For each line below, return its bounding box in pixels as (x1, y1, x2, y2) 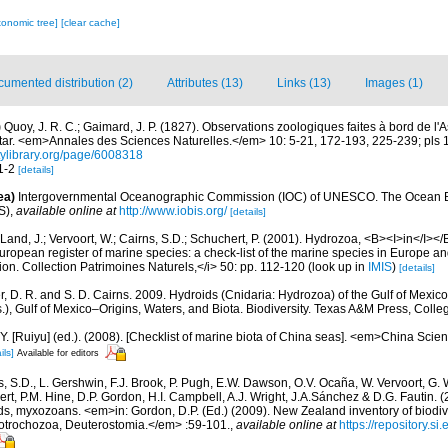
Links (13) (277, 76, 331, 90)
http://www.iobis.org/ (119, 204, 227, 218)
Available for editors (17, 347, 99, 358)
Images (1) (365, 76, 423, 90)
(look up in (305, 260, 368, 274)
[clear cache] (60, 17, 120, 28)
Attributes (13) (167, 76, 243, 90)
